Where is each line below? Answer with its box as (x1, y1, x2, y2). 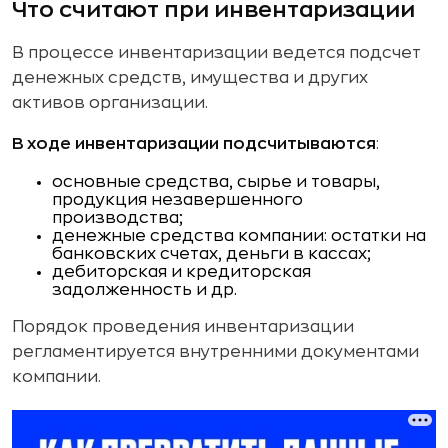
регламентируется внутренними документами (12, 344, 419, 360)
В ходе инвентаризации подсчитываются (12, 136, 376, 152)
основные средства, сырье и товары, (52, 174, 380, 190)
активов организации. (12, 95, 208, 111)
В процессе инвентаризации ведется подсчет (12, 45, 421, 61)
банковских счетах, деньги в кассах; (52, 246, 371, 262)
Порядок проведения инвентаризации (12, 319, 354, 335)
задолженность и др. (52, 282, 237, 298)
